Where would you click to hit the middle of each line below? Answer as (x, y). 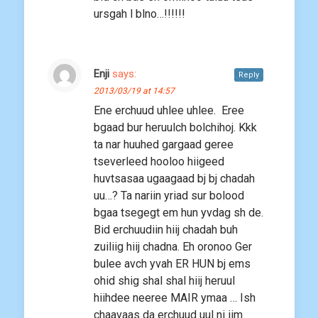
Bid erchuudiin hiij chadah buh (166, 230)
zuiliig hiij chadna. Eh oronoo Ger (173, 247)
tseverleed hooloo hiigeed (159, 162)
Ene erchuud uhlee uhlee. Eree (169, 111)
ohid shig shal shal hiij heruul (164, 281)
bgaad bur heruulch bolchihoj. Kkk (175, 128)
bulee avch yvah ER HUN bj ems (172, 264)
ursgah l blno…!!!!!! (139, 14)
